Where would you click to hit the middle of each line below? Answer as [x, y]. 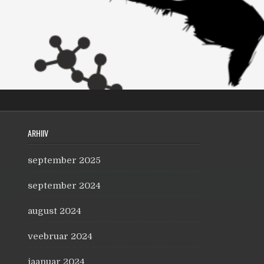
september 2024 [64, 186]
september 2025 [64, 160]
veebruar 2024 [60, 236]
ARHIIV [38, 133]
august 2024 [55, 211]
